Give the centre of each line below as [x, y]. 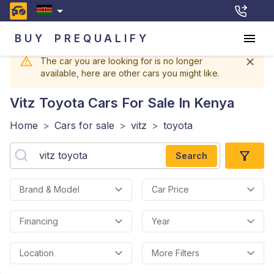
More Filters [176, 253]
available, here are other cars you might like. [130, 73]
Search [191, 155]
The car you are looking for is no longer [121, 61]
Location [37, 253]
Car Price [170, 189]
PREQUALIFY [102, 38]
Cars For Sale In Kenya [159, 103]
